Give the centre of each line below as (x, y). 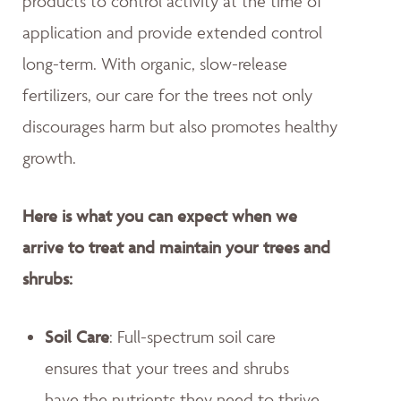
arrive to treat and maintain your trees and (176, 247)
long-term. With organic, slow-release (155, 63)
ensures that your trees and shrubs (167, 367)
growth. (49, 157)
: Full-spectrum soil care (192, 336)
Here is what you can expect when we (160, 215)
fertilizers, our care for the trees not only (167, 94)
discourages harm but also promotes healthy (180, 126)
